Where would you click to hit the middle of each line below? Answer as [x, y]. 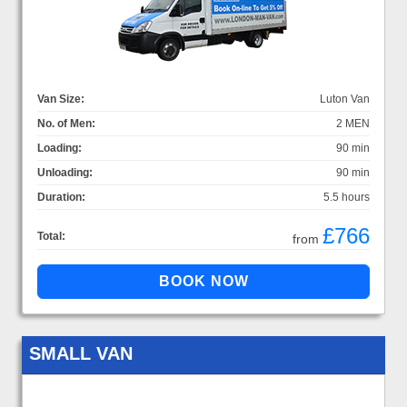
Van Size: [61, 99]
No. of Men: [66, 123]
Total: [51, 236]
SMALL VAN [81, 353]
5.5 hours [347, 197]
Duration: [61, 197]
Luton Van [345, 99]
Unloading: [65, 172]
